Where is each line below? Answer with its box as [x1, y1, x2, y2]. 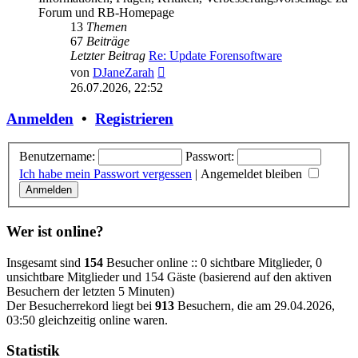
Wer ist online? [6, 222, 104, 240]
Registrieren [95, 109, 173, 127]
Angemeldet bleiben [201, 167, 305, 181]
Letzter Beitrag [70, 49, 145, 63]
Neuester [165, 62, 209, 77]
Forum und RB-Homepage [38, 6, 174, 20]
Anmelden [6, 109, 74, 127]
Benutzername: [19, 149, 95, 164]
